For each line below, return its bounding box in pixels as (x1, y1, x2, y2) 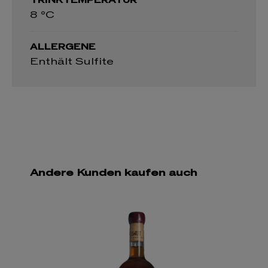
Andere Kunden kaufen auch (30, 166, 197, 179)
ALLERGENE (30, 41, 96, 53)
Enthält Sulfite (30, 54, 114, 68)
